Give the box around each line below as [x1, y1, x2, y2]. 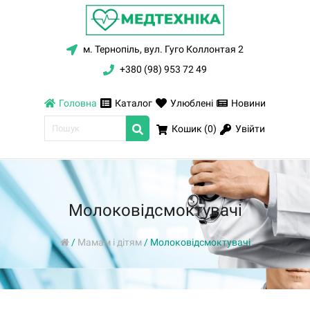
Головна [59, 98, 97, 109]
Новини [231, 98, 266, 109]
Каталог [115, 98, 152, 109]
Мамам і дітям [77, 237, 142, 248]
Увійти [233, 123, 265, 135]
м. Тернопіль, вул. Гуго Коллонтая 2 [81, 43, 244, 55]
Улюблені [170, 98, 213, 109]
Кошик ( [170, 123, 208, 135]
